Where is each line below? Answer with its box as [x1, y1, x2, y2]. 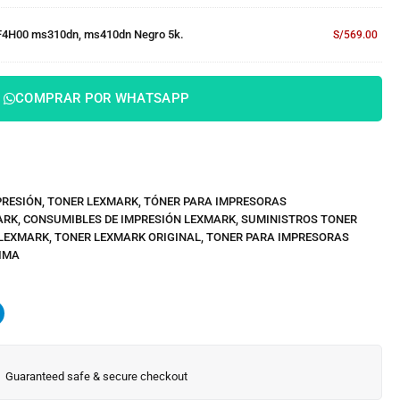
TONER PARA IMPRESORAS [206, 230, 349, 244]
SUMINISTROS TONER [241, 212, 357, 226]
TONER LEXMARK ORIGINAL [54, 230, 201, 244]
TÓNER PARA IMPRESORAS [144, 195, 287, 208]
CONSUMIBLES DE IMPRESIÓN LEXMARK [23, 212, 236, 226]
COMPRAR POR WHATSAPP [15, 90, 190, 106]
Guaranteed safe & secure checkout [5, 370, 187, 383]
